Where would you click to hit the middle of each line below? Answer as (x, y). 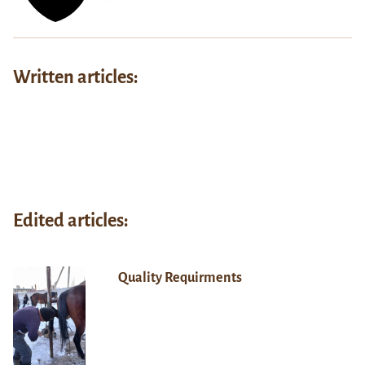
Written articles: (76, 77)
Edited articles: (71, 220)
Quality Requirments (180, 277)
